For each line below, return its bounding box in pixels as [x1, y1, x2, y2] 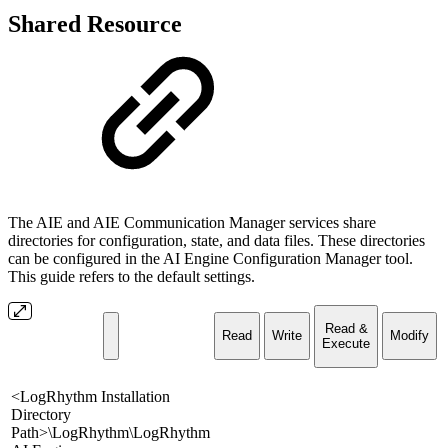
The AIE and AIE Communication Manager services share [8, 214, 376, 232]
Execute [322, 336, 370, 352]
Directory [11, 406, 71, 424]
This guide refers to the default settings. [8, 268, 255, 286]
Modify [390, 328, 429, 344]
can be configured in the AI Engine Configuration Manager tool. [8, 250, 413, 268]
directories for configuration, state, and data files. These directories [8, 232, 425, 250]
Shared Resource [8, 11, 182, 38]
